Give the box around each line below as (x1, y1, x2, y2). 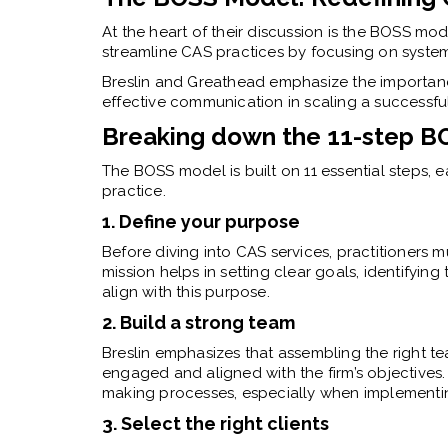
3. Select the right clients (102, 412, 329, 434)
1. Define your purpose (102, 210, 300, 232)
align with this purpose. (102, 282, 270, 301)
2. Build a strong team (102, 311, 295, 333)
